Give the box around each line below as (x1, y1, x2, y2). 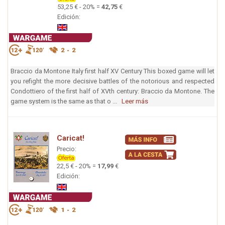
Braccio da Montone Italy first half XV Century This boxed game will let (11, 67, 214, 75)
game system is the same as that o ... (11, 97, 122, 105)
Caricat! (57, 134, 84, 143)
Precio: (57, 145, 76, 153)
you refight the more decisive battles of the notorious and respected (11, 77, 214, 85)
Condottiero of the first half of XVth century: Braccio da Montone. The (11, 87, 214, 95)
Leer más (122, 97, 148, 105)
